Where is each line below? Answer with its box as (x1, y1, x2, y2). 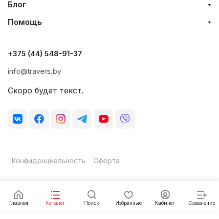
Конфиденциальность (12, 156, 86, 165)
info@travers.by (8, 66, 61, 76)
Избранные (115, 200, 142, 206)
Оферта (93, 156, 120, 165)
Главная (8, 200, 28, 206)
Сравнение (188, 200, 215, 206)
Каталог (45, 200, 65, 206)
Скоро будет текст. (8, 86, 86, 95)
